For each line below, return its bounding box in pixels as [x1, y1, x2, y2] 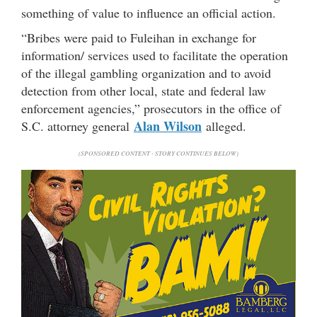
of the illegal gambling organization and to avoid [21, 64, 271, 81]
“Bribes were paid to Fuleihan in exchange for [21, 28, 256, 46]
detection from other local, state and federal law [21, 81, 266, 99]
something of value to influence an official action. [21, 4, 276, 21]
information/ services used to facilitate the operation [21, 46, 288, 64]
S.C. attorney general [21, 117, 134, 134]
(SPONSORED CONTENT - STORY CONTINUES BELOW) [79, 148, 238, 157]
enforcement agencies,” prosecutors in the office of [21, 99, 281, 117]
